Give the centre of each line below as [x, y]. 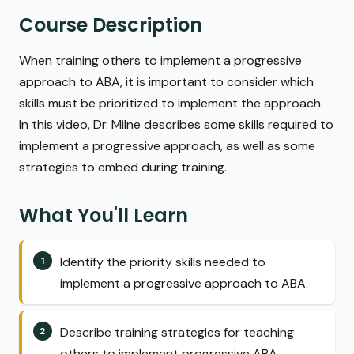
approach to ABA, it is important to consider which [166, 82]
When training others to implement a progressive [160, 61]
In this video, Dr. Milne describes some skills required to [176, 125]
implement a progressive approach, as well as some [167, 146]
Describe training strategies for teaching [177, 332]
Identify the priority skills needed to [163, 262]
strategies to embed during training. [123, 168]
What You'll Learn [104, 216]
